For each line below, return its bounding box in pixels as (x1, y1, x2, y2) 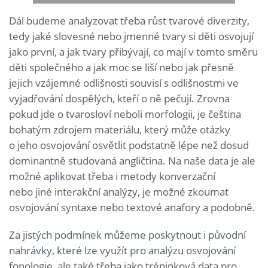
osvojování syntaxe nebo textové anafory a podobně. (9, 200, 255, 215)
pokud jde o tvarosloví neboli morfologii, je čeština (9, 107, 241, 121)
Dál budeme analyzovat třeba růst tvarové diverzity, (9, 14, 249, 28)
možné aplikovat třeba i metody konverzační (9, 169, 215, 184)
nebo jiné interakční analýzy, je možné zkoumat (9, 185, 229, 199)
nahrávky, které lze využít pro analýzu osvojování (9, 243, 236, 258)
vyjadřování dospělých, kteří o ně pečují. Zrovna (9, 92, 230, 106)
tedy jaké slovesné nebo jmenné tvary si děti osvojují (9, 29, 254, 44)
